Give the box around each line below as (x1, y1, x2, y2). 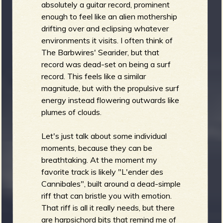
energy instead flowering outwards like (41, 95, 180, 105)
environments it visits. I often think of (41, 35, 173, 45)
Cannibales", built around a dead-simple (41, 178, 181, 189)
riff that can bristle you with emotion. (41, 190, 172, 201)
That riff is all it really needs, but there (41, 202, 175, 213)
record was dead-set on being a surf (41, 59, 171, 69)
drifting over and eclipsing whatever (41, 23, 169, 33)
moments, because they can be (41, 142, 153, 153)
